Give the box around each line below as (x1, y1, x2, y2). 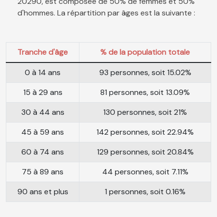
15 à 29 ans (23, 87, 62, 98)
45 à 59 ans (21, 127, 64, 138)
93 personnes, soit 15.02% (99, 67, 191, 78)
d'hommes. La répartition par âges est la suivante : (17, 8, 195, 18)
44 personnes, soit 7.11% (102, 167, 188, 177)
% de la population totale (100, 47, 190, 58)
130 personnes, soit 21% (103, 107, 187, 118)
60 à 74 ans (21, 147, 64, 157)
